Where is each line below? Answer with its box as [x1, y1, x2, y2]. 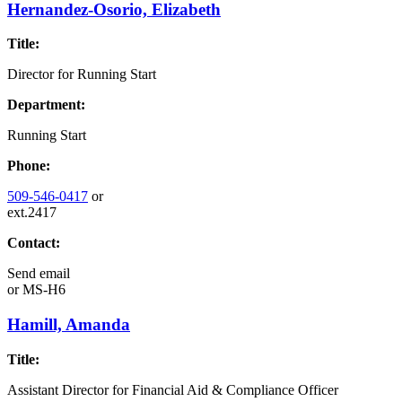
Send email [7, 266, 70, 282]
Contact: [7, 235, 60, 251]
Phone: [7, 158, 50, 174]
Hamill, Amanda [7, 315, 130, 335]
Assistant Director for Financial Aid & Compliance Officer [7, 381, 338, 398]
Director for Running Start [7, 66, 156, 83]
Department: [7, 97, 85, 113]
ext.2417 [7, 205, 57, 221]
